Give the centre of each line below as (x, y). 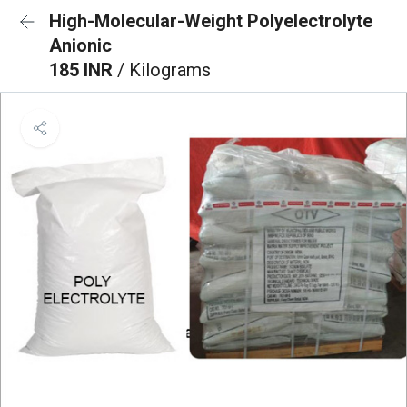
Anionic (80, 45)
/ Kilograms (164, 70)
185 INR (83, 70)
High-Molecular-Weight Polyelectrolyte (211, 21)
